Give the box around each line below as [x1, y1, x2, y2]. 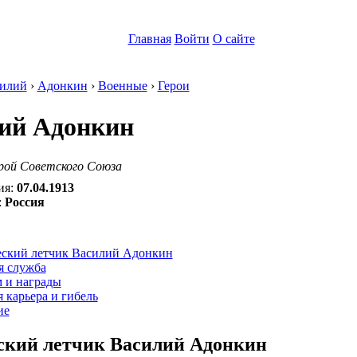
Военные [97, 79, 147, 92]
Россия [4, 194, 45, 209]
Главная [127, 32, 171, 45]
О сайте [212, 32, 255, 45]
